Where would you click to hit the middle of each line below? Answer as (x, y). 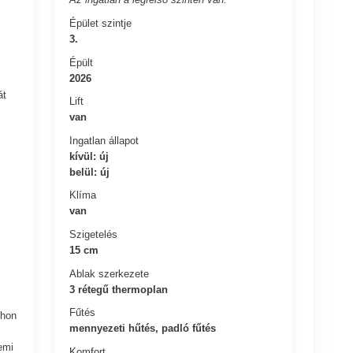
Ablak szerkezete (110, 273)
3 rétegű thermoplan (119, 289)
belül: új (90, 172)
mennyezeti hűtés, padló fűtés (143, 328)
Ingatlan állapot (104, 140)
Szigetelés (94, 234)
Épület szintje (101, 23)
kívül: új (89, 156)
